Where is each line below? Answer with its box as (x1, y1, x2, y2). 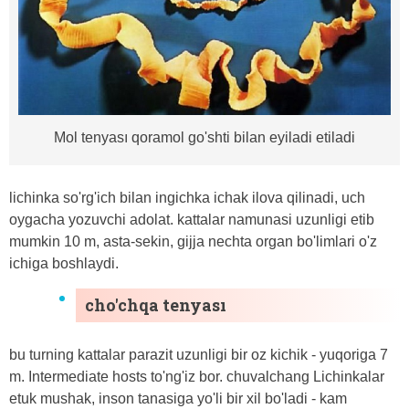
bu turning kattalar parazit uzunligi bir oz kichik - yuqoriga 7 (9, 346, 388, 362)
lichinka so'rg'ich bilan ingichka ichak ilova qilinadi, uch (9, 189, 365, 205)
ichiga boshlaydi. (9, 255, 119, 271)
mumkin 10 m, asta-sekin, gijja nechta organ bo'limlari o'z (9, 233, 377, 249)
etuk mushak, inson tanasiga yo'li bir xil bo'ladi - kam (9, 390, 347, 406)
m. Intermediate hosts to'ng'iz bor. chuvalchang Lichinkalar (9, 368, 384, 384)
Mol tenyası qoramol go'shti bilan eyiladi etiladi (54, 129, 355, 145)
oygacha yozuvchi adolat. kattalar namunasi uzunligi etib (9, 211, 374, 227)
